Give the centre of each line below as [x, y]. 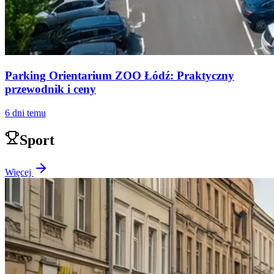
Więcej [19, 172]
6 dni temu [25, 113]
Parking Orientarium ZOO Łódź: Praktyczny [120, 75]
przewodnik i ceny [50, 89]
